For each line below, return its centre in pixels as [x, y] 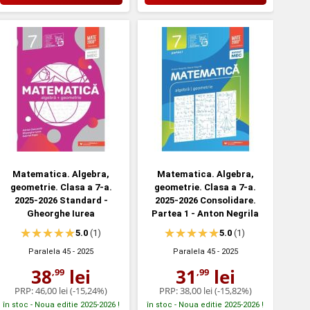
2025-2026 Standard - [61, 200]
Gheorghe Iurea [61, 213]
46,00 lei [52, 290]
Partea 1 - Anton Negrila [206, 213]
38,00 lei [196, 290]
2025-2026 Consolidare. [205, 200]
